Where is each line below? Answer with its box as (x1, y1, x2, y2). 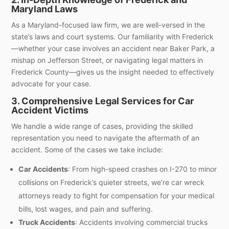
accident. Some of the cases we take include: (11, 145, 164, 154)
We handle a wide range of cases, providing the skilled (11, 121, 194, 130)
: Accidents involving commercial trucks (75, 217, 208, 226)
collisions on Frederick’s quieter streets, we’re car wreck (18, 177, 205, 187)
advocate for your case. (11, 79, 91, 88)
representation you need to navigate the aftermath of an (11, 133, 200, 142)
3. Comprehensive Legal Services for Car (11, 95, 194, 106)
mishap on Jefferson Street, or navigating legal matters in (11, 55, 203, 64)
